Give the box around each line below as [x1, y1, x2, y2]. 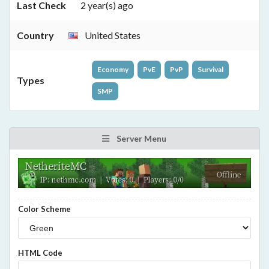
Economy [97, 65, 128, 74]
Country [17, 29, 54, 41]
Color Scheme [18, 204, 71, 214]
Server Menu [114, 133, 166, 144]
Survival [198, 65, 223, 74]
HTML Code [18, 248, 62, 258]
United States [83, 29, 141, 41]
